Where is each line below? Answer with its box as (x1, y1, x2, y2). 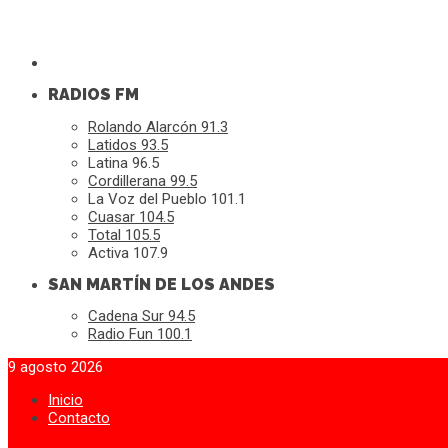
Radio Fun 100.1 (88, 325, 192, 344)
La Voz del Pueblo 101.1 (88, 189, 246, 208)
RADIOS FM (48, 85, 139, 105)
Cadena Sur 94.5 (88, 307, 195, 326)
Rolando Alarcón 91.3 (88, 117, 228, 136)
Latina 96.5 (88, 153, 159, 172)
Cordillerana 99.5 (88, 171, 197, 190)
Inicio (48, 391, 83, 410)
